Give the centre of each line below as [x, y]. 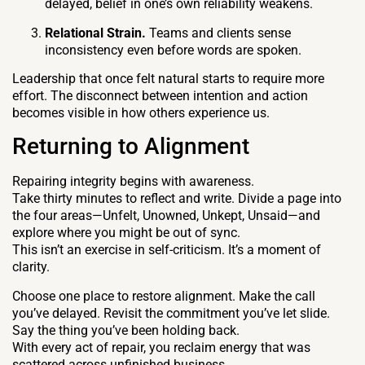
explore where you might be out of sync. [126, 233]
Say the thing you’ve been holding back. [126, 330]
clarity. [31, 267]
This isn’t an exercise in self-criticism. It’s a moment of [167, 250]
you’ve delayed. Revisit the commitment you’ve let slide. [171, 313]
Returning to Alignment [131, 147]
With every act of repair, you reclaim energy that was [161, 347]
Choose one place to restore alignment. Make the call [164, 296]
